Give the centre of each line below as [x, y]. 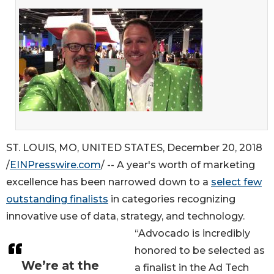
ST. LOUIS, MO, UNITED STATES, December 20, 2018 [134, 147]
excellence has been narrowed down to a [109, 182]
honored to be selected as [200, 250]
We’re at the [60, 265]
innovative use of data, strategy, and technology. [125, 216]
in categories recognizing [172, 199]
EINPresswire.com [55, 165]
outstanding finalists [57, 199]
